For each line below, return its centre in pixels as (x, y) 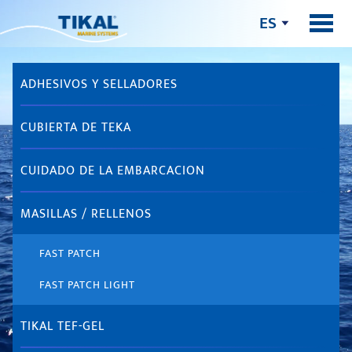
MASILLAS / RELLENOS (86, 214)
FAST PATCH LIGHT (88, 285)
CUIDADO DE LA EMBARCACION (113, 171)
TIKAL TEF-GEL (63, 326)
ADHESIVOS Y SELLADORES (99, 84)
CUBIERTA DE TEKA (76, 128)
